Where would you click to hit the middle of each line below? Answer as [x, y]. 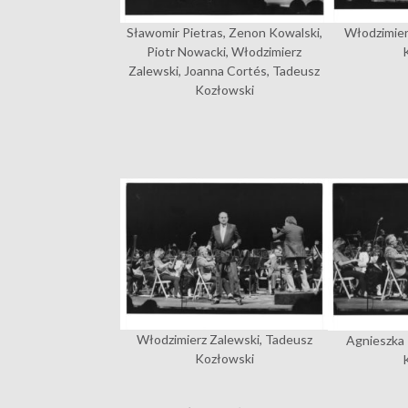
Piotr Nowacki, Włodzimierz [224, 52]
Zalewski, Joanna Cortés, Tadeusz [224, 71]
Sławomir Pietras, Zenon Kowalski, [224, 33]
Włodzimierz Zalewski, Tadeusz [224, 340]
